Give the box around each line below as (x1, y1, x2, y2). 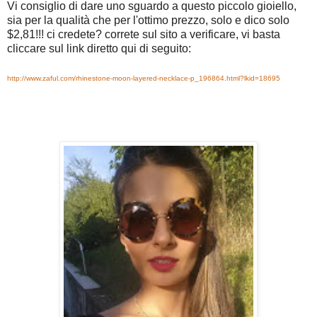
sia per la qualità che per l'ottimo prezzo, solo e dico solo (7, 13, 289, 26)
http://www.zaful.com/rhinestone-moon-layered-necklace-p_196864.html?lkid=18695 (7, 74, 280, 82)
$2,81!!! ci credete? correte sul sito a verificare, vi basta (7, 28, 280, 40)
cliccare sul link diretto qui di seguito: (7, 42, 191, 54)
